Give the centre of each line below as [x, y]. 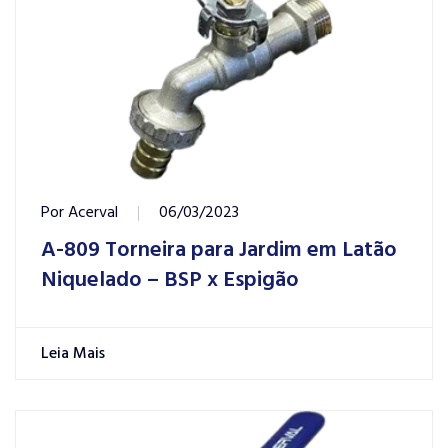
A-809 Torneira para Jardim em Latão [219, 250]
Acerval [93, 212]
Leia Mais [75, 353]
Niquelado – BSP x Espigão [170, 280]
